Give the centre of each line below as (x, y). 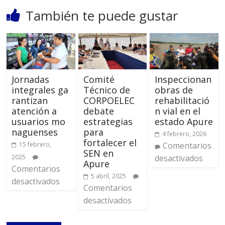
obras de (174, 90)
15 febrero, (35, 145)
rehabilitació (182, 101)
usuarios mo (39, 122)
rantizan (30, 101)
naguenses (35, 132)
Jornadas (31, 80)
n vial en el (177, 111)
